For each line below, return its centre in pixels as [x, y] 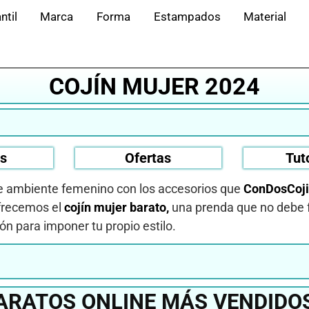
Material [265, 17]
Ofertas [148, 158]
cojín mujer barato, [117, 207]
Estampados [187, 17]
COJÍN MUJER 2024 [154, 86]
